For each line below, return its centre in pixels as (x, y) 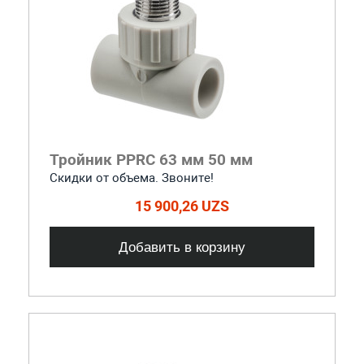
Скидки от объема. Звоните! (131, 178)
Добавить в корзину (182, 247)
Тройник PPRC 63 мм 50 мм (151, 159)
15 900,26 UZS (182, 206)
